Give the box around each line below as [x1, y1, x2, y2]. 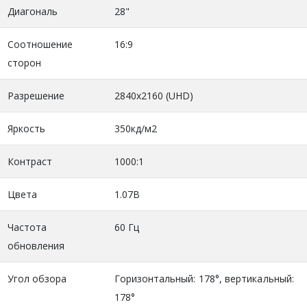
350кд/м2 [114, 121, 158, 135]
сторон [7, 56, 41, 69]
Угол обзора [7, 271, 67, 285]
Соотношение [7, 37, 73, 51]
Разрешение [7, 88, 65, 102]
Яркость [7, 121, 45, 135]
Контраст [7, 154, 53, 168]
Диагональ [7, 4, 58, 18]
